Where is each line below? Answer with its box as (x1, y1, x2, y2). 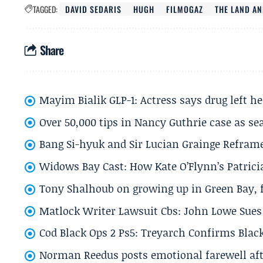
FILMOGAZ (166, 3, 204, 15)
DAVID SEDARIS (65, 3, 122, 15)
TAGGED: (33, 3, 58, 15)
